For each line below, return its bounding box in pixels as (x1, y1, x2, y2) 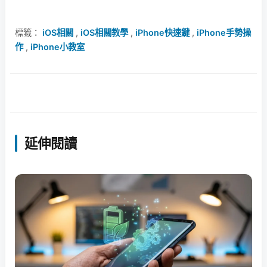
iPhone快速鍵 (135, 27, 190, 38)
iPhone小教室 (30, 41, 85, 52)
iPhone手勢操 (197, 27, 251, 38)
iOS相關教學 (80, 27, 128, 38)
